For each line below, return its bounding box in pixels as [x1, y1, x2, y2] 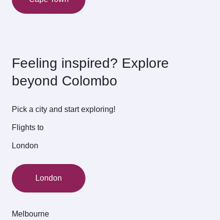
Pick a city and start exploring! [12, 105, 115, 114]
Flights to [12, 123, 44, 132]
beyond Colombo [12, 73, 117, 88]
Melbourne [12, 209, 49, 218]
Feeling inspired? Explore [12, 55, 169, 71]
